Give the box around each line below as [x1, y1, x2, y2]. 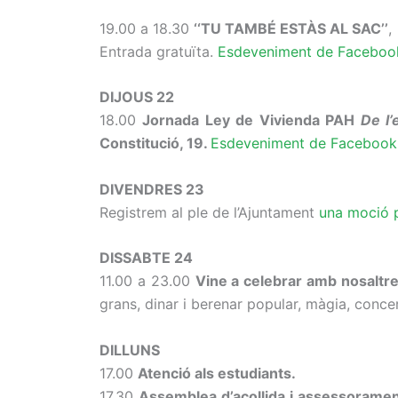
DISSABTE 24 [99, 249, 193, 267]
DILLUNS [99, 340, 163, 359]
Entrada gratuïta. [99, 42, 218, 60]
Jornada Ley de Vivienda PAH [142, 111, 361, 130]
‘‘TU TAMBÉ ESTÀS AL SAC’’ [194, 19, 388, 37]
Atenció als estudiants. [138, 363, 296, 382]
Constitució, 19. [99, 134, 211, 153]
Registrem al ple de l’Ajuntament [99, 203, 319, 221]
